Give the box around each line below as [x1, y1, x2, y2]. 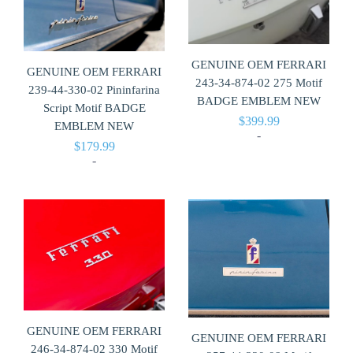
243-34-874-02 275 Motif [195, 76, 322, 89]
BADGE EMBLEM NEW [197, 94, 321, 107]
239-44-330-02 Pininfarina [28, 84, 160, 97]
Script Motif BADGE [43, 102, 146, 115]
